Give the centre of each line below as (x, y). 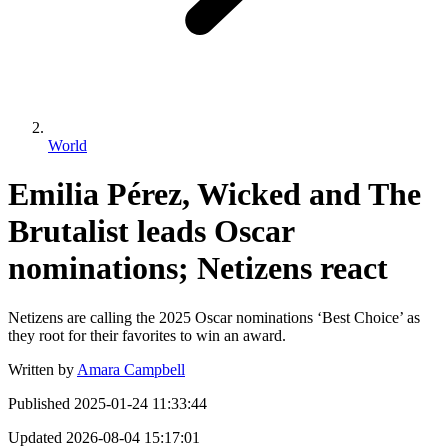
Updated (35, 437)
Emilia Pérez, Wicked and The (214, 194)
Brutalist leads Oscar (151, 231)
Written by (41, 369)
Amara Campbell (131, 369)
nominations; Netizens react (198, 268)
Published (39, 403)
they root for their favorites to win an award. (147, 335)
